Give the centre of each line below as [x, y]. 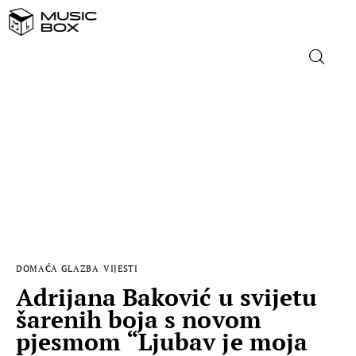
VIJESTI [121, 268]
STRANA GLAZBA [127, 196]
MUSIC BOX [107, 276]
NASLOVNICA [114, 116]
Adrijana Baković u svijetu [166, 297]
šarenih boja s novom [139, 319]
